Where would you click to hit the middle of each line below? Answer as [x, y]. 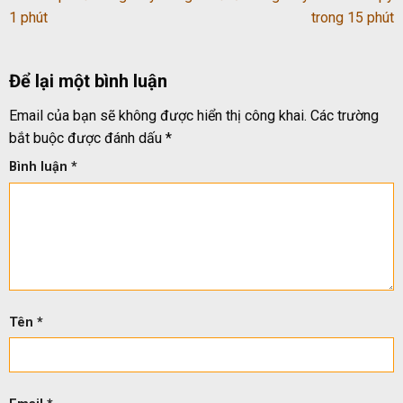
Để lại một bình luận [90, 81]
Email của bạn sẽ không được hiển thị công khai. [158, 116]
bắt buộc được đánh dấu [87, 139]
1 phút [28, 18]
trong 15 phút [353, 18]
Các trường [345, 116]
